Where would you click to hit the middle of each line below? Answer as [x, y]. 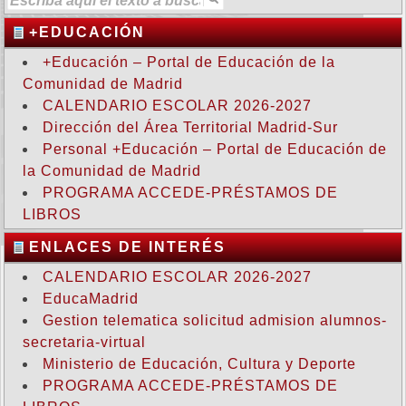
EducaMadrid [91, 299]
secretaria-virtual [84, 342]
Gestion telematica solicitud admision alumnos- [215, 320]
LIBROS [52, 214]
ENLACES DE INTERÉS [127, 247]
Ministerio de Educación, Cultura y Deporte [199, 364]
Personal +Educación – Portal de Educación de [215, 149]
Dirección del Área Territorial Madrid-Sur [190, 127]
